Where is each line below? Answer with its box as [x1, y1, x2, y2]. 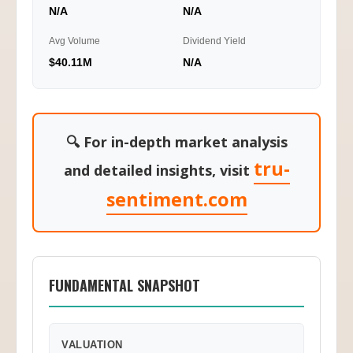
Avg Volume [49, 43, 100, 54]
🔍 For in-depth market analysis [65, 140, 288, 159]
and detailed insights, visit [63, 169, 254, 188]
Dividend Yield [182, 43, 246, 54]
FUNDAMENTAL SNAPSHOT [49, 283, 200, 303]
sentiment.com [106, 195, 247, 220]
